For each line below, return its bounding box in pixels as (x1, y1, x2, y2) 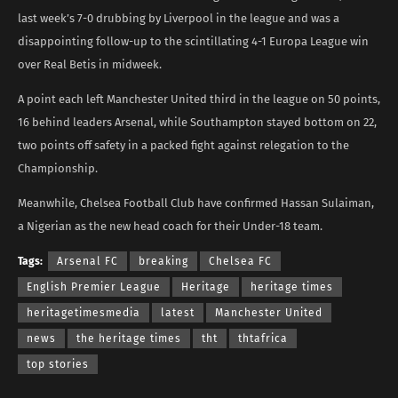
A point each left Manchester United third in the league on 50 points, (18, 92, 380, 106)
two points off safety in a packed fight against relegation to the (18, 138, 349, 152)
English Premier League (27, 280, 161, 293)
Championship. (18, 161, 98, 175)
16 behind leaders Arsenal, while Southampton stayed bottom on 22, (18, 115, 377, 129)
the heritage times (76, 331, 181, 345)
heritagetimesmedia (27, 306, 140, 319)
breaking (139, 254, 188, 267)
